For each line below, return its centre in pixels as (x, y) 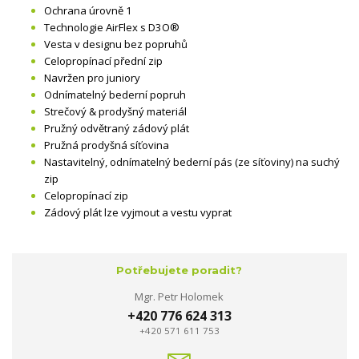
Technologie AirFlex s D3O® (112, 28)
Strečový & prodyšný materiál (115, 112)
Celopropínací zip (86, 196)
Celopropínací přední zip (103, 61)
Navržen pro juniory (92, 78)
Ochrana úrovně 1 (88, 11)
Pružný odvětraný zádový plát (117, 129)
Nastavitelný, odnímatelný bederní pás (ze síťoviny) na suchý (192, 162)
